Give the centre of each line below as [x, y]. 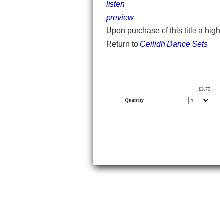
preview [120, 17]
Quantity [134, 100]
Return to [123, 44]
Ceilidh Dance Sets [174, 44]
